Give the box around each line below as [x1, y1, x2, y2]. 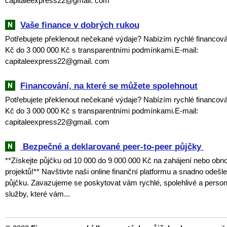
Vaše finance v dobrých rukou [20, 20, 139, 29]
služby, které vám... [5, 189, 70, 198]
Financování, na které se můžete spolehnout [20, 81, 198, 90]
